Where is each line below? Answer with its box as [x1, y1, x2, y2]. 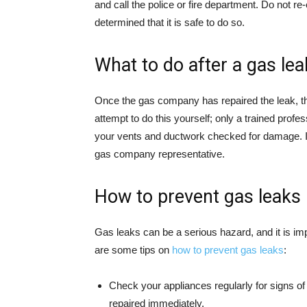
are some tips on [95, 244, 172, 256]
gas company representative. [95, 148, 225, 160]
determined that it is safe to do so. [95, 16, 245, 28]
